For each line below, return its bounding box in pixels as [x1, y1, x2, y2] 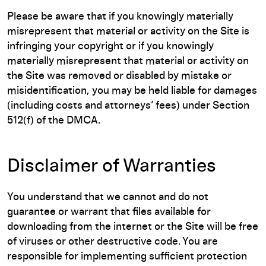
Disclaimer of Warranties [7, 157, 216, 176]
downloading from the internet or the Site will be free [7, 221, 258, 232]
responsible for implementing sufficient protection [7, 251, 247, 262]
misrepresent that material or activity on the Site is [7, 26, 249, 37]
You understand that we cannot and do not [7, 192, 208, 202]
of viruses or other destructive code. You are [7, 236, 218, 247]
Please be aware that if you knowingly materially [7, 11, 233, 22]
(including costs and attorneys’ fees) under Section [7, 100, 249, 111]
